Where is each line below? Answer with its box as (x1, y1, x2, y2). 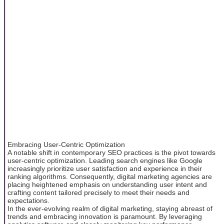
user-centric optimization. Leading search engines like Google (7, 156, 202, 164)
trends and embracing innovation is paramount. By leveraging (7, 212, 202, 220)
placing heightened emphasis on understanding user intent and (7, 180, 207, 188)
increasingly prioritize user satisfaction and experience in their (7, 164, 202, 172)
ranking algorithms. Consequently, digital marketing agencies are (7, 172, 212, 180)
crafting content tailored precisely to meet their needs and (7, 188, 189, 196)
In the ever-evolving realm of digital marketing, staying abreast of (7, 204, 212, 212)
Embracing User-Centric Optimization (7, 140, 125, 148)
